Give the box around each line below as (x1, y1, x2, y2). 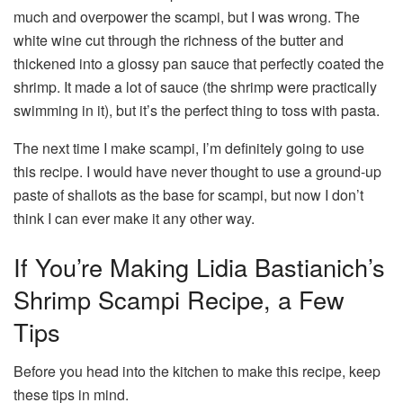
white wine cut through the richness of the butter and (13, 30, 344, 51)
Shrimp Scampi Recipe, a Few (13, 281, 345, 317)
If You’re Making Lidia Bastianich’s (13, 248, 385, 284)
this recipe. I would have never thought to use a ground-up (13, 161, 381, 183)
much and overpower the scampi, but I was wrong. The (13, 6, 360, 28)
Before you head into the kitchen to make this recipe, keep (13, 361, 381, 382)
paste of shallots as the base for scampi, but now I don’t (13, 184, 363, 206)
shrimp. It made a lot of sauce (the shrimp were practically (13, 76, 377, 98)
